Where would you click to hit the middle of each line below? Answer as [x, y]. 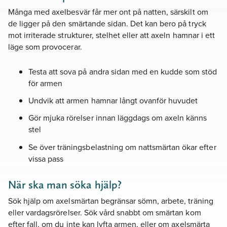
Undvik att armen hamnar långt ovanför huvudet [113, 101]
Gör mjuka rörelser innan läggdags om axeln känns [118, 118]
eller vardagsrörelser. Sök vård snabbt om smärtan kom [105, 212]
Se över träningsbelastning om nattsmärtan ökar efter [122, 147]
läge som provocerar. [45, 47]
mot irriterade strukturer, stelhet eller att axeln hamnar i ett [111, 35]
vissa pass [46, 158]
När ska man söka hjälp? [65, 185]
